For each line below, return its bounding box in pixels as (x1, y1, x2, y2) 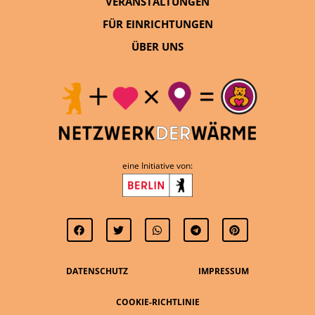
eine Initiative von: (122, 160, 193, 172)
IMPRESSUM (198, 265, 249, 278)
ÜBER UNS (131, 39, 184, 53)
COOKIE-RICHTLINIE (115, 296, 200, 309)
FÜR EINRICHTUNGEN (102, 16, 213, 31)
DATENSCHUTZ (66, 265, 128, 278)
